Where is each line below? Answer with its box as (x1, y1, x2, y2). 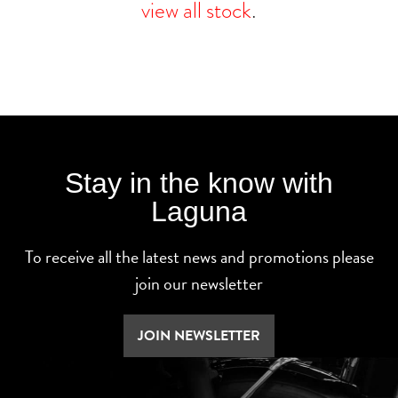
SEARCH (50, 352, 123, 371)
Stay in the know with (65, 167, 333, 200)
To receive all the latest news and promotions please (24, 243, 374, 271)
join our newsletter (135, 270, 263, 298)
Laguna (151, 195, 247, 228)
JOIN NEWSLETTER (138, 325, 260, 347)
